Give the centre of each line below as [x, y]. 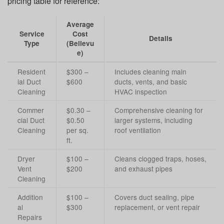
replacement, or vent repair [157, 207]
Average [80, 24]
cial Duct [31, 120]
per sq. [77, 130]
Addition [30, 197]
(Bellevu [80, 43]
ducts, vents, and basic [151, 82]
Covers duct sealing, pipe [154, 197]
